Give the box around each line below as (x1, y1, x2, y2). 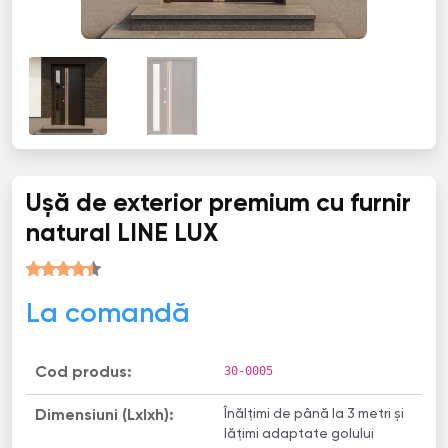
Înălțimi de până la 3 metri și (224, 407, 404, 422)
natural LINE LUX (25, 222, 218, 248)
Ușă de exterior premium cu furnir (25, 192, 411, 218)
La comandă (25, 300, 190, 328)
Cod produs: (34, 364, 132, 381)
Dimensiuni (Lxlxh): (34, 408, 174, 425)
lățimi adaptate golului (224, 427, 374, 442)
